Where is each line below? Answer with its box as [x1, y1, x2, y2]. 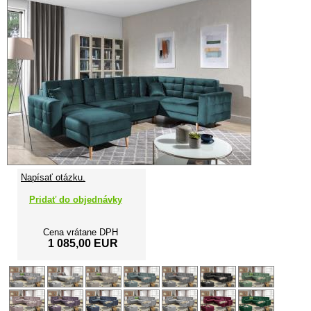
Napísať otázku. [21, 171, 85, 183]
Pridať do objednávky [29, 194, 122, 205]
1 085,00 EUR [48, 237, 118, 249]
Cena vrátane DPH [43, 226, 118, 237]
